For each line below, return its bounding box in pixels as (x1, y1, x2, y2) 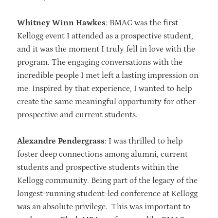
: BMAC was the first (106, 18, 178, 28)
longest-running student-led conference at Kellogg (17, 188, 198, 199)
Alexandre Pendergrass (17, 136, 105, 146)
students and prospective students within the (17, 162, 179, 172)
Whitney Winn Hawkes (17, 18, 106, 28)
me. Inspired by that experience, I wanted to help (17, 83, 192, 93)
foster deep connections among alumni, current (17, 149, 188, 159)
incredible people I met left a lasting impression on (17, 70, 199, 80)
